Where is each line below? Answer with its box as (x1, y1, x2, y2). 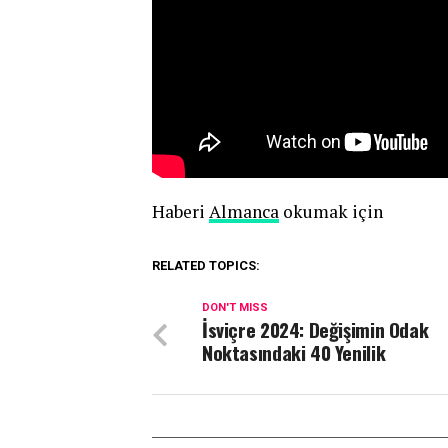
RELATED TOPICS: (152, 257, 260, 273)
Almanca (209, 199, 279, 223)
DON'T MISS (202, 300, 268, 314)
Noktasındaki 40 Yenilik (202, 337, 386, 367)
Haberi (152, 199, 209, 223)
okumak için (279, 199, 383, 223)
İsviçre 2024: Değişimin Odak (202, 314, 429, 344)
